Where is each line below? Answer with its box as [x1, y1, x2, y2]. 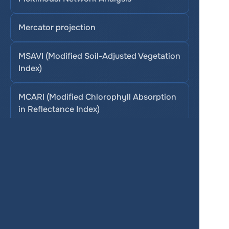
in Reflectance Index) [18, 104, 100, 114]
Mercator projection [18, 22, 96, 33]
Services [84, 177, 116, 187]
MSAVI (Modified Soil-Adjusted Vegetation [18, 51, 180, 61]
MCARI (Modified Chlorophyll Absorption [18, 91, 176, 102]
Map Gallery [76, 216, 123, 227]
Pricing [86, 197, 113, 208]
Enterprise [79, 207, 121, 217]
